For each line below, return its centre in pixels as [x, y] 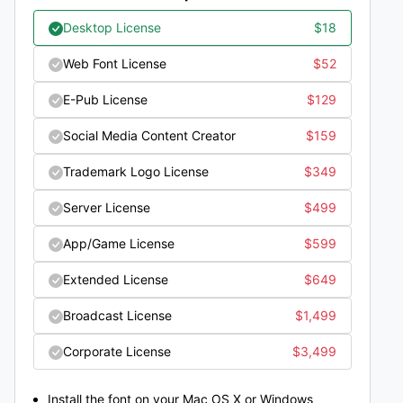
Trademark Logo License [136, 171]
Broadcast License [117, 315]
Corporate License [117, 351]
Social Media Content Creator [149, 135]
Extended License [116, 279]
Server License [107, 207]
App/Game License [119, 243]
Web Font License [115, 63]
